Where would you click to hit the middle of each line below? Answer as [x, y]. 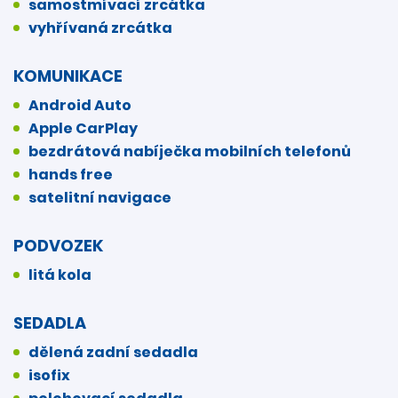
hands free [71, 174]
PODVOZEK [58, 245]
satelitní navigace [100, 197]
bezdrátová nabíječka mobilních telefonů [190, 151]
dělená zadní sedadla [113, 352]
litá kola [60, 275]
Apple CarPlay [83, 128]
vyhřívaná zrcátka [100, 28]
